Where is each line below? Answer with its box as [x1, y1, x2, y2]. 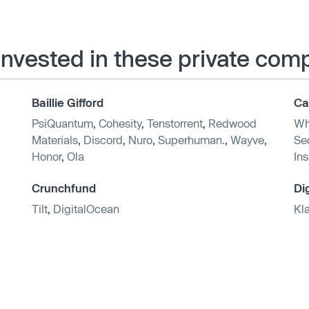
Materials [32, 132, 78, 146]
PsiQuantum [32, 116, 93, 130]
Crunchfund [32, 181, 96, 195]
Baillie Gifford [32, 95, 103, 109]
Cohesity [99, 116, 141, 130]
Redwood [208, 116, 257, 130]
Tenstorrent [147, 116, 203, 130]
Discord [83, 132, 123, 146]
